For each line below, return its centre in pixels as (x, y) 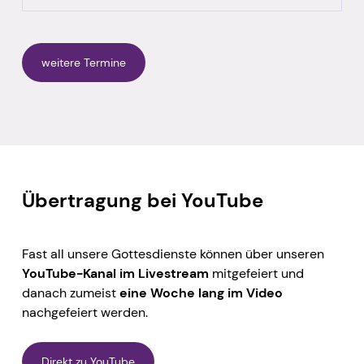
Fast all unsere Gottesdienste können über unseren (173, 253)
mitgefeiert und (258, 273)
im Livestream (165, 273)
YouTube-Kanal (69, 273)
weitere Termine (83, 63)
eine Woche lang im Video (201, 292)
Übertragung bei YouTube (142, 200)
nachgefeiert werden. (84, 312)
